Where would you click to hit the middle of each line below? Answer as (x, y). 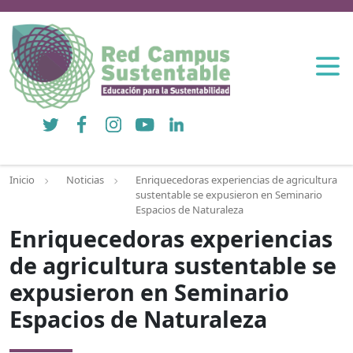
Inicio (22, 180)
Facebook (94, 118)
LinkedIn (186, 118)
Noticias (85, 180)
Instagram (128, 118)
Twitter (55, 118)
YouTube (154, 118)
